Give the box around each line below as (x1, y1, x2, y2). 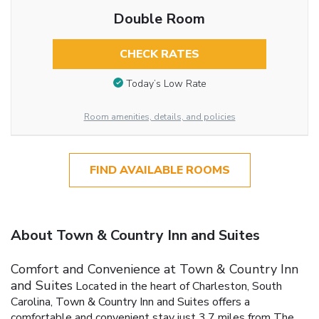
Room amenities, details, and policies (83, 110, 236, 122)
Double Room (113, 9, 206, 29)
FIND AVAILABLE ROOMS (89, 162, 230, 179)
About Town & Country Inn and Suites (11, 226, 260, 246)
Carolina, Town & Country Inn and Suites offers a (11, 294, 250, 310)
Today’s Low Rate (125, 76, 206, 90)
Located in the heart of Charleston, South (75, 278, 282, 295)
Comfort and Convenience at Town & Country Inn (11, 261, 298, 278)
